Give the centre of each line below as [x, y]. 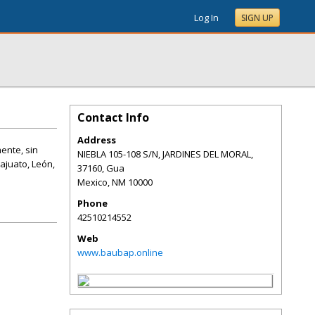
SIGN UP [257, 18]
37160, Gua [101, 168]
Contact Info [113, 117]
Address [97, 140]
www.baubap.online [120, 252]
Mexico [92, 182]
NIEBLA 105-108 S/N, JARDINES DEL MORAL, [165, 154]
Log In [206, 18]
